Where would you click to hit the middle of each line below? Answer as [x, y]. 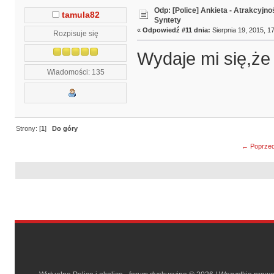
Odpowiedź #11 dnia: [176, 30]
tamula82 [80, 15]
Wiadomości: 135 [76, 72]
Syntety [167, 20]
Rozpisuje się [76, 34]
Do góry [65, 128]
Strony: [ [29, 128]
